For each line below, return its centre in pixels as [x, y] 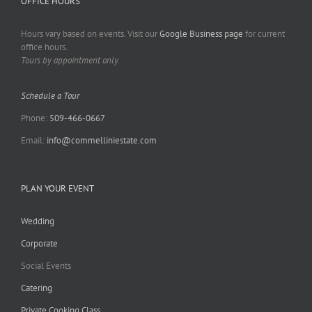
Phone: [35, 118]
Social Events [46, 266]
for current [264, 34]
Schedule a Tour [51, 96]
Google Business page [201, 34]
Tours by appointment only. [70, 61]
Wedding [38, 221]
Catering [37, 288]
